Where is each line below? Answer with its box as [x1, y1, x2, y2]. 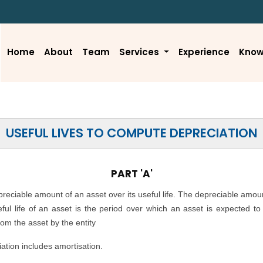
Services [119, 46, 161, 58]
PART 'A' [110, 167, 153, 181]
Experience [178, 46, 230, 58]
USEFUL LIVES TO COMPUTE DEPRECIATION [6, 124, 257, 141]
